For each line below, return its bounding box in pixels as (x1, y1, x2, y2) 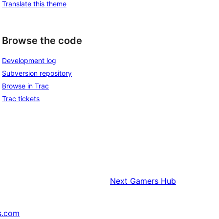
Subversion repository (2, 69, 72, 78)
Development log (2, 56, 56, 65)
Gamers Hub (130, 176, 176, 186)
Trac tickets (2, 94, 40, 103)
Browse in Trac (2, 82, 49, 90)
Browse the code (2, 34, 82, 46)
